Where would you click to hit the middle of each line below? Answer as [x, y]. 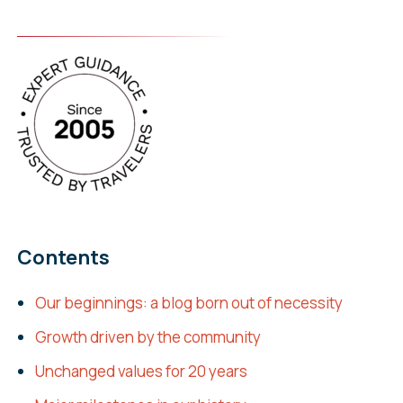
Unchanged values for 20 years [141, 372]
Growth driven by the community [148, 337]
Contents [63, 258]
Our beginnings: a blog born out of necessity [188, 303]
